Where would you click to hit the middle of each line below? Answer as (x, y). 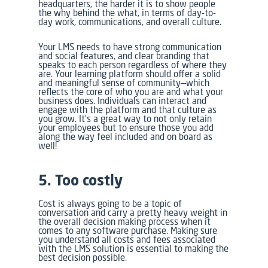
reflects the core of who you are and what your (131, 92)
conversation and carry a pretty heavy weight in (133, 212)
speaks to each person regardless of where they (133, 65)
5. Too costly (81, 180)
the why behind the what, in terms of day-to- (127, 13)
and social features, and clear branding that (124, 56)
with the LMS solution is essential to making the (134, 248)
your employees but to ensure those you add (126, 127)
